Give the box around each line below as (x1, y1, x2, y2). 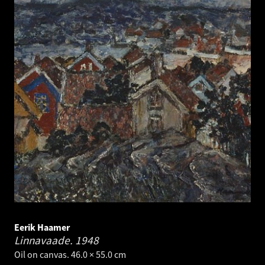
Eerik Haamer (14, 221, 70, 234)
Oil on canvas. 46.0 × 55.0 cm (14, 248, 126, 261)
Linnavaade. (14, 233, 75, 248)
